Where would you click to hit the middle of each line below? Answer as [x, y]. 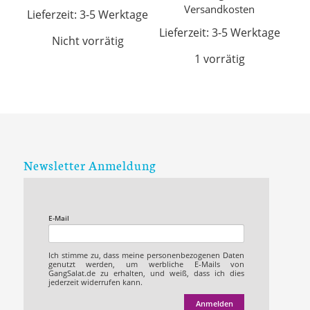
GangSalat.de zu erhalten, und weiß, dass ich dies [146, 273]
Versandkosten [220, 9]
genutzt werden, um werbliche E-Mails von [146, 264]
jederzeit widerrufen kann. [95, 282]
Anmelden [214, 303]
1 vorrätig [219, 59]
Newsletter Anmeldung [90, 165]
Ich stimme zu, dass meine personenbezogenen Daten [146, 255]
